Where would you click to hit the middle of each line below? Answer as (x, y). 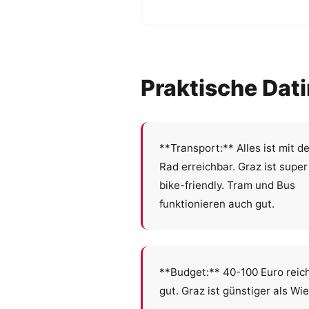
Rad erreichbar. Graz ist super (233, 167)
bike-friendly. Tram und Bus (227, 186)
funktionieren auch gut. (217, 204)
